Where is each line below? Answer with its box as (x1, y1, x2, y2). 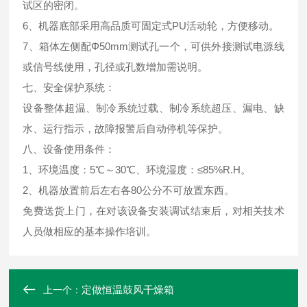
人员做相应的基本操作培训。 (23, 225, 157, 237)
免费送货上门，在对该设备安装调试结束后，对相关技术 (23, 205, 284, 217)
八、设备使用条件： (23, 143, 116, 155)
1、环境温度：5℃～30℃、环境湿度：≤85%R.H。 (23, 164, 251, 175)
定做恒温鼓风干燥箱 (82, 284, 175, 295)
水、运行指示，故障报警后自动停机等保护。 (23, 123, 229, 134)
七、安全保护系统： (23, 82, 116, 93)
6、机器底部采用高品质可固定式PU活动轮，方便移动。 (23, 20, 280, 32)
